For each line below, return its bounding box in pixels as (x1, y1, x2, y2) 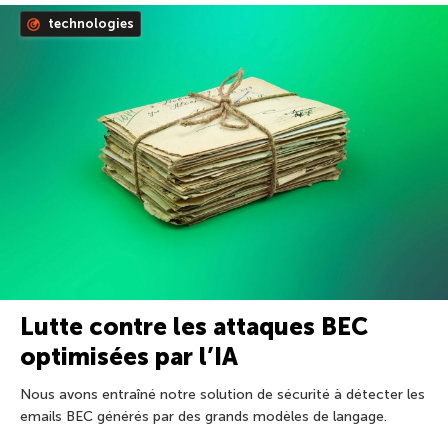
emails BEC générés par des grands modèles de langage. (20, 407, 387, 425)
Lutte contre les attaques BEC (20, 311, 368, 341)
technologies (45, 16, 134, 32)
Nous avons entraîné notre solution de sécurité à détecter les (20, 385, 425, 403)
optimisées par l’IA (20, 341, 238, 371)
